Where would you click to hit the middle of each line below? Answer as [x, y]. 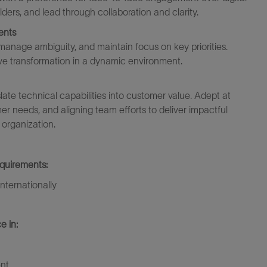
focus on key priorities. [181, 46]
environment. [155, 61]
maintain [115, 46]
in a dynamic [99, 61]
